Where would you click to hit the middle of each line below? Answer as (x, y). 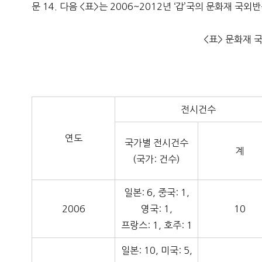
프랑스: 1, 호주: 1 (156, 225)
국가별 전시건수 (157, 143)
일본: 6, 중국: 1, (156, 193)
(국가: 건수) (157, 159)
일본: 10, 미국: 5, (156, 251)
